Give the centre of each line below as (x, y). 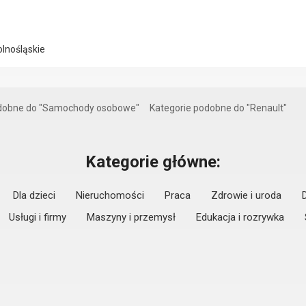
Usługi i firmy (38, 217)
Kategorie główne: (153, 162)
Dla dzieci (34, 195)
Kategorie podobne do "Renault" (218, 108)
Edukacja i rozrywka (240, 217)
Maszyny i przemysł (131, 217)
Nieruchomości (110, 195)
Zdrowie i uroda (246, 195)
